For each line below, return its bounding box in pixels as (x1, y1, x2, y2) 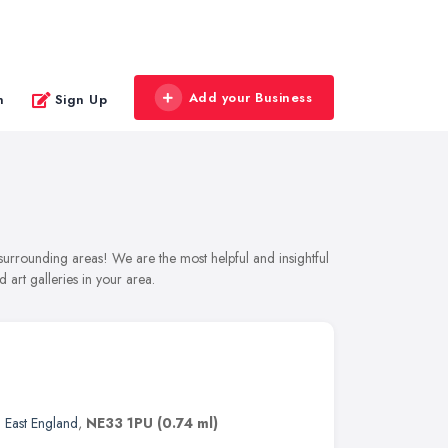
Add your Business (188, 88, 312, 107)
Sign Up (54, 89, 107, 109)
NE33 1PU (86, 413, 153, 433)
